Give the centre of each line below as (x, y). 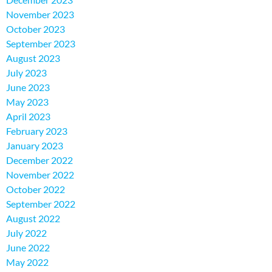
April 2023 (28, 117)
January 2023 (35, 146)
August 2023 (33, 58)
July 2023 (26, 73)
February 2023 (37, 131)
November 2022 (40, 175)
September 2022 (41, 204)
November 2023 (40, 15)
